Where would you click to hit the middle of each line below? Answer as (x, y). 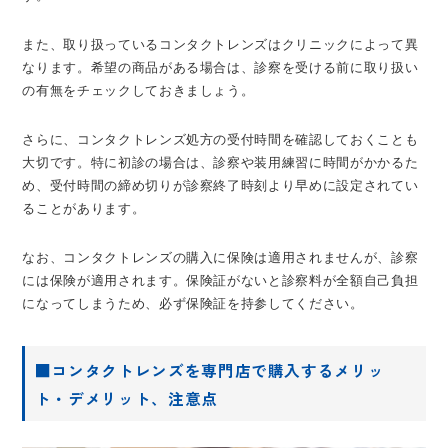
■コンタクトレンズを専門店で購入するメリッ (209, 369)
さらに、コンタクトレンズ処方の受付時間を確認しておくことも (220, 140)
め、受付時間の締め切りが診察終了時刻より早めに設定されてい (220, 186)
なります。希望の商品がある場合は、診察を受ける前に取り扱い (220, 68)
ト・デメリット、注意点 (126, 397)
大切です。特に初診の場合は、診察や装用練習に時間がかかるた (220, 163)
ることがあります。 (84, 209)
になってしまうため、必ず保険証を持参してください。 (193, 304)
